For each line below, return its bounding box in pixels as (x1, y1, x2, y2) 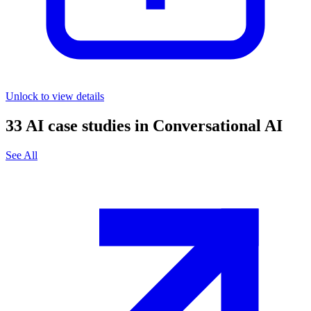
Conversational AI (153, 116, 283, 135)
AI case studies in (26, 116, 149, 135)
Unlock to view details (6, 90, 104, 102)
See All (6, 149, 37, 161)
